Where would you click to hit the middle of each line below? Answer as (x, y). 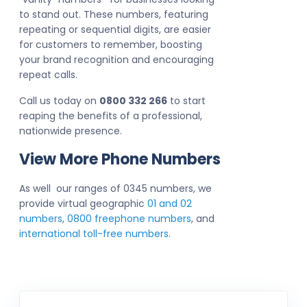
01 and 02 (168, 204)
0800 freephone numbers (129, 219)
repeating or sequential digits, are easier (115, 30)
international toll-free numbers (94, 234)
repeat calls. (48, 75)
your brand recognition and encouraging (116, 60)
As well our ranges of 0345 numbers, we (115, 189)
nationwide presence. (71, 131)
